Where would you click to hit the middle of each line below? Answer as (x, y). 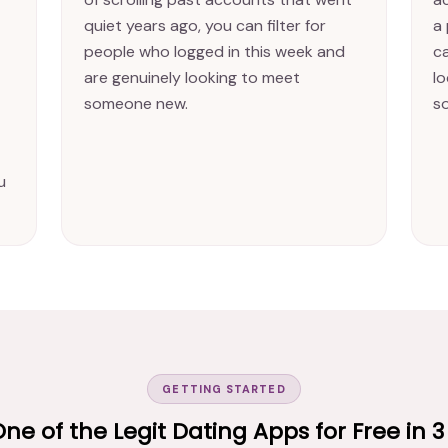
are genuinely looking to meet (191, 77)
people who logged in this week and (214, 51)
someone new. (135, 103)
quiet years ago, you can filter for (204, 25)
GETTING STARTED (224, 388)
